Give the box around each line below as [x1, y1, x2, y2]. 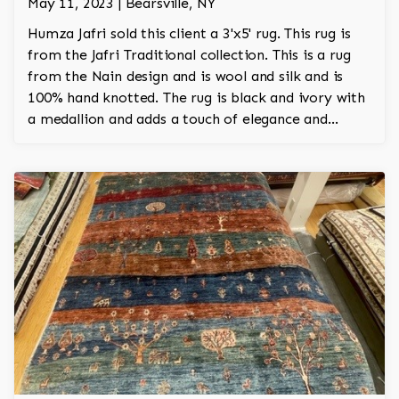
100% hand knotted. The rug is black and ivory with [28, 89, 365, 107]
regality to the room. [28, 132, 169, 150]
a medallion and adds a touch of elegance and [28, 110, 328, 128]
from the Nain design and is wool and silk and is [28, 68, 344, 85]
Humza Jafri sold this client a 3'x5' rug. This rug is [28, 25, 351, 43]
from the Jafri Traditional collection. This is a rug [28, 46, 351, 64]
